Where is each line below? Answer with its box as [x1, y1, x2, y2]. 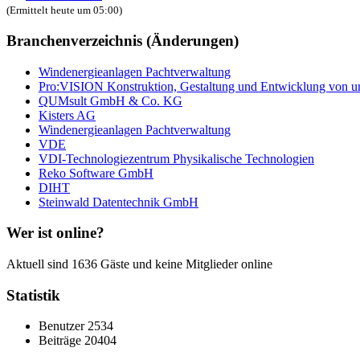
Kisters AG [39, 108, 96, 122]
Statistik [6, 286, 60, 304]
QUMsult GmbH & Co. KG [39, 93, 182, 108]
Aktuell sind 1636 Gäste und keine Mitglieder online [6, 257, 272, 272]
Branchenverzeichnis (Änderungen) [6, 31, 239, 49]
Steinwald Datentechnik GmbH [39, 194, 198, 209]
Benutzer [39, 319, 88, 333]
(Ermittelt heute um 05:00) [6, 4, 122, 17]
